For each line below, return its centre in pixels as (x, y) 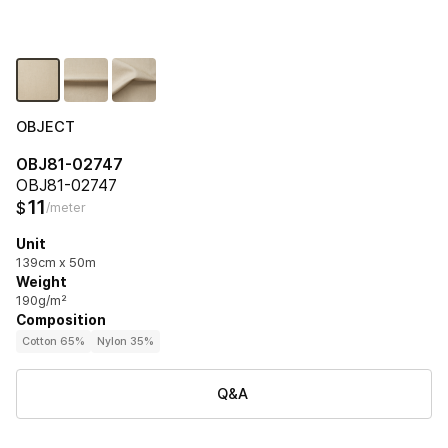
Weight (41, 282)
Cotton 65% (53, 341)
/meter (66, 207)
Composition (61, 320)
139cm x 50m (56, 262)
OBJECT (45, 127)
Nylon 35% (125, 341)
